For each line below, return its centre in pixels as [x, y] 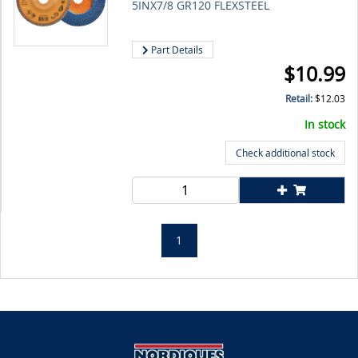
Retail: [300, 99]
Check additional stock [285, 153]
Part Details [176, 50]
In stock [325, 124]
